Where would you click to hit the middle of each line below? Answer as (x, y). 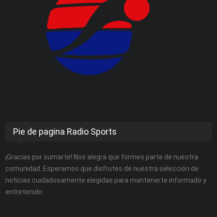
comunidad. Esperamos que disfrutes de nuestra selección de (102, 168)
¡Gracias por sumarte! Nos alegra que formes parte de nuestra (102, 157)
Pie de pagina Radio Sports (65, 131)
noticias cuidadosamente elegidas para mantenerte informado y (106, 180)
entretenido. (25, 192)
